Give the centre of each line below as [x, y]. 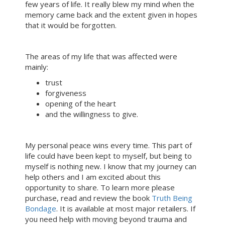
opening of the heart [81, 103]
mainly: [37, 67]
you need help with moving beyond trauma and [106, 219]
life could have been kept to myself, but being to [108, 156]
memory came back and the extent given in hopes [111, 15]
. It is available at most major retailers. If [126, 208]
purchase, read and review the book [88, 198]
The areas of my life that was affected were [101, 56]
